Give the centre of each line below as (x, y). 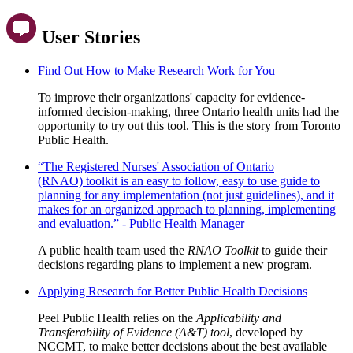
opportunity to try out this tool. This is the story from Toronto (189, 125)
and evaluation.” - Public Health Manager (141, 223)
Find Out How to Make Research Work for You (158, 70)
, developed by (266, 332)
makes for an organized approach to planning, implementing (187, 209)
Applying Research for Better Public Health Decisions (173, 291)
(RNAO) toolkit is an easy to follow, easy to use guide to (179, 180)
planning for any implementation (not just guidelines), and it (186, 195)
